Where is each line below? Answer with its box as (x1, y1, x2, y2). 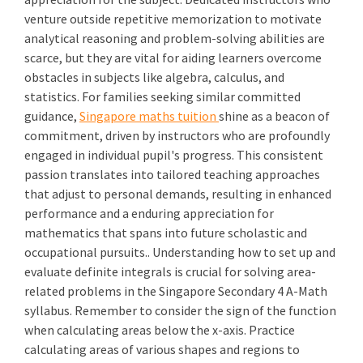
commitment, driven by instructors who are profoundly (24, 127, 330, 143)
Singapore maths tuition (79, 108, 219, 124)
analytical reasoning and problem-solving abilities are (24, 30, 325, 46)
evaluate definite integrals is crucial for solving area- (24, 263, 316, 280)
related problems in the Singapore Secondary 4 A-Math (24, 283, 327, 299)
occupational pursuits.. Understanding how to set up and (24, 244, 335, 260)
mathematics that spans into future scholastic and (24, 224, 307, 241)
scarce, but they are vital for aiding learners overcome (24, 49, 322, 66)
